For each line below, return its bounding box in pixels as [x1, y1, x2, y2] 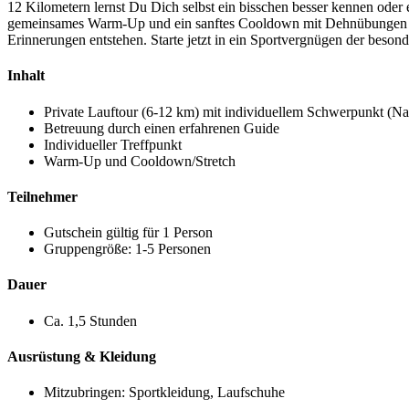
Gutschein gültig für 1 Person [44, 225, 213, 241]
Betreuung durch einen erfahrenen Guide [44, 120, 279, 136]
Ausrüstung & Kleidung [7, 348, 156, 364]
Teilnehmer [7, 188, 78, 204]
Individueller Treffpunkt [44, 136, 182, 152]
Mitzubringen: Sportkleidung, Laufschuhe [44, 384, 288, 401]
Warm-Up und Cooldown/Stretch [44, 152, 236, 169]
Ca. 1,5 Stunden [44, 312, 137, 329]
